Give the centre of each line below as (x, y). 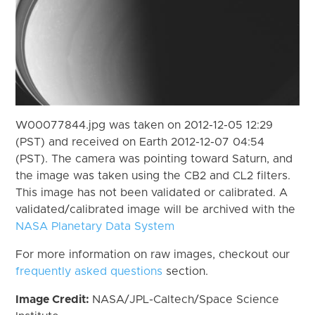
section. (186, 271)
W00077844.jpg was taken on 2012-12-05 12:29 (144, 125)
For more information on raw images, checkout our (153, 254)
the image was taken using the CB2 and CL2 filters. (153, 175)
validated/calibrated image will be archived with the (156, 209)
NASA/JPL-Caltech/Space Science (186, 299)
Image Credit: (54, 299)
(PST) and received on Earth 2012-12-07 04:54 (140, 142)
